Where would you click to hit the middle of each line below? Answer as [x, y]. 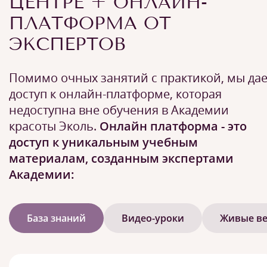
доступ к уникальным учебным [103, 142]
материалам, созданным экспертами [121, 158]
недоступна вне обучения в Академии [119, 110]
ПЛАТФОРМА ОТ [90, 23]
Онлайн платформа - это [173, 126]
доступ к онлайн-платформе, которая [115, 94]
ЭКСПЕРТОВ [67, 44]
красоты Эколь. [54, 126]
